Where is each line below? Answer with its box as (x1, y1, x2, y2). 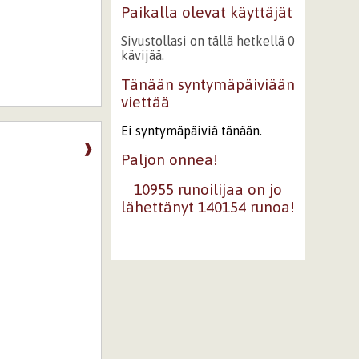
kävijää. (120, 48, 164, 63)
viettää (120, 93, 170, 111)
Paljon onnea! (120, 150, 218, 168)
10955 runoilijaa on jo (134, 180, 283, 199)
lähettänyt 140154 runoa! (121, 198, 296, 216)
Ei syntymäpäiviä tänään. (120, 123, 262, 138)
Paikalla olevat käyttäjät (120, 3, 292, 21)
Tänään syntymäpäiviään (120, 75, 295, 93)
